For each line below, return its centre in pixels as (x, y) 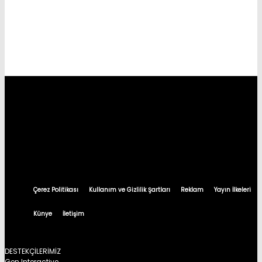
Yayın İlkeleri (232, 190)
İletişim (73, 214)
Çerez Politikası (56, 190)
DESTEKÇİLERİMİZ (33, 251)
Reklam (192, 190)
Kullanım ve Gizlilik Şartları (130, 190)
